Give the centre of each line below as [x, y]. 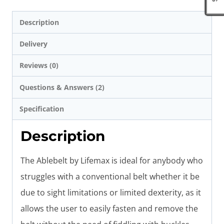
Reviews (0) [39, 65]
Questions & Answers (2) [62, 87]
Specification [42, 109]
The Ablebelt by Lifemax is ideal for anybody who [112, 161]
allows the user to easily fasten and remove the [109, 209]
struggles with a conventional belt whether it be [110, 177]
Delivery [34, 43]
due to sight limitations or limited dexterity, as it [111, 193]
